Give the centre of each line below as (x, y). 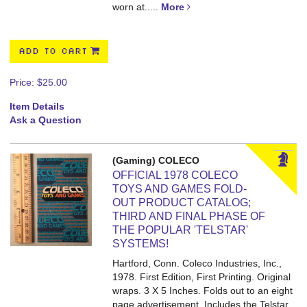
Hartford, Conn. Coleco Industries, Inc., (197, 263)
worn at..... (137, 7)
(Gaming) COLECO (156, 160)
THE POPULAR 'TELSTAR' (181, 230)
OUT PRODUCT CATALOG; (182, 202)
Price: (23, 82)
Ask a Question (46, 120)
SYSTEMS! (141, 244)
